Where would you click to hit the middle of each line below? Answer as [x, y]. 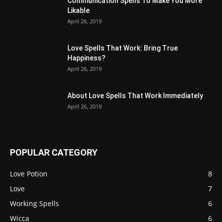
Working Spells [34, 204]
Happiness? [86, 58]
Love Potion [29, 174]
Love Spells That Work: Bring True [123, 48]
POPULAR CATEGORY [54, 153]
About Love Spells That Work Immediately [135, 96]
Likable [79, 11]
